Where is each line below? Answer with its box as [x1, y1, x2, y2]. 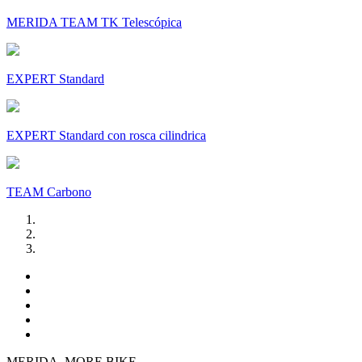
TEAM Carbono [6, 185, 91, 200]
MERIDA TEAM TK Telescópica [6, 15, 182, 30]
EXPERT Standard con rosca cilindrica [6, 128, 206, 143]
